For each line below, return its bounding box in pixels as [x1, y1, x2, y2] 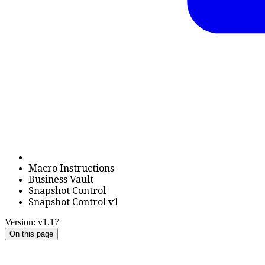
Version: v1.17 [5, 217, 59, 227]
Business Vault [28, 174, 93, 185]
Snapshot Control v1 [28, 196, 119, 208]
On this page [9, 230, 53, 238]
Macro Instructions [28, 163, 114, 174]
